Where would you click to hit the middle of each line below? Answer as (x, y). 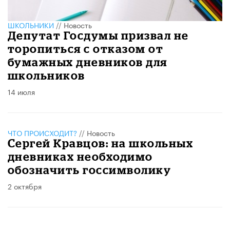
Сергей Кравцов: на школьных (101, 143)
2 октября (25, 186)
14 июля (21, 91)
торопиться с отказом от (86, 48)
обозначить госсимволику (90, 169)
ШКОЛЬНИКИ (31, 24)
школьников (46, 75)
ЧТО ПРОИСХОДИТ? (42, 132)
